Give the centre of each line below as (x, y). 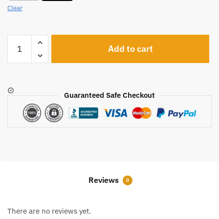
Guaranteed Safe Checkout (109, 95)
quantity (21, 52)
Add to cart (130, 49)
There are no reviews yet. (49, 211)
